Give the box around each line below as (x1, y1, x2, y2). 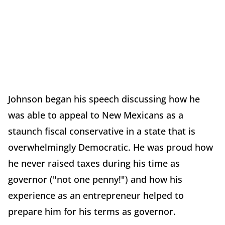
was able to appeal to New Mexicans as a (8, 109, 183, 122)
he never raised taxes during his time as (8, 157, 180, 170)
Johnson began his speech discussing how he (8, 93, 200, 105)
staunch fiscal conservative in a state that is (8, 125, 195, 138)
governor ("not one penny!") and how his (8, 173, 182, 186)
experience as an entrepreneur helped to (8, 189, 184, 202)
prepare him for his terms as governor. (8, 205, 176, 218)
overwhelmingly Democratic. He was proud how (8, 141, 213, 154)
